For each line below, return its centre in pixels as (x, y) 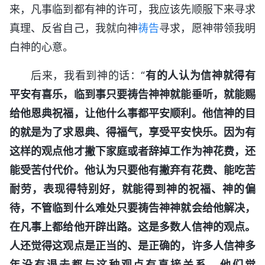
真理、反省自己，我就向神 (74, 28)
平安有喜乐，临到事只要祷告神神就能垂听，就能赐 (132, 94)
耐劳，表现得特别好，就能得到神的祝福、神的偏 (132, 189)
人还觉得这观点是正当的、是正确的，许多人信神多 (132, 245)
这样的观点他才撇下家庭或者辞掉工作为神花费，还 (132, 151)
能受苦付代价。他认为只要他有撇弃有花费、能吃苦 (132, 170)
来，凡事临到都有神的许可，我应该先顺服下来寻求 (132, 9)
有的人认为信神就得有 (200, 75)
